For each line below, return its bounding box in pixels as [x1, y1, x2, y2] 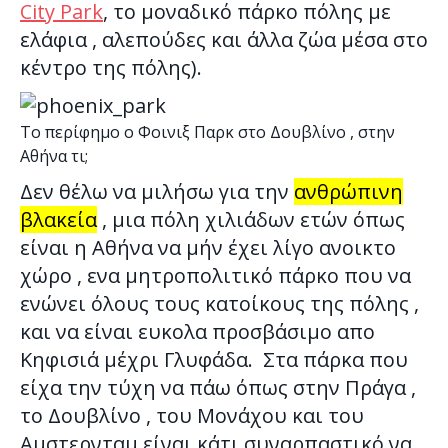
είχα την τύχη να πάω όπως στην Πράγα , [20, 374, 416, 401]
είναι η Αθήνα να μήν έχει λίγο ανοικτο [20, 234, 396, 261]
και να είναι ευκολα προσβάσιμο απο [20, 318, 375, 345]
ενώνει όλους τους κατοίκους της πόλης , [20, 290, 419, 317]
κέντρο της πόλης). [20, 54, 202, 81]
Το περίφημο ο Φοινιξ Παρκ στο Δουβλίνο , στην [20, 121, 395, 143]
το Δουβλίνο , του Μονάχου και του [20, 402, 364, 429]
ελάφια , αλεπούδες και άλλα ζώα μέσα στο [20, 26, 428, 53]
